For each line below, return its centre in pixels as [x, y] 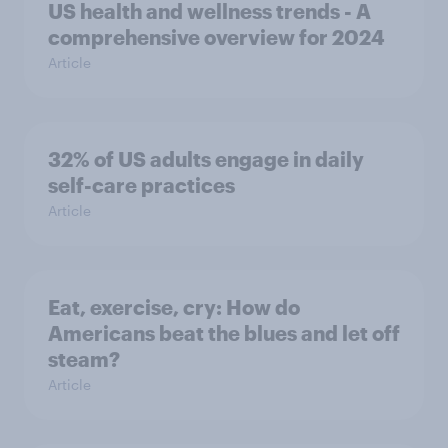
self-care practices [141, 185]
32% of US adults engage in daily [206, 159]
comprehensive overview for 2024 [216, 37]
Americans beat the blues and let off [224, 333]
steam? [84, 359]
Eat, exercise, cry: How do [174, 307]
